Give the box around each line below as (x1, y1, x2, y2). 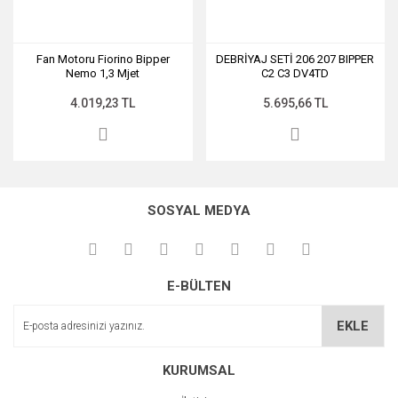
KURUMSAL (163, 362, 235, 378)
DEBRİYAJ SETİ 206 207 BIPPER (216, 52, 375, 66)
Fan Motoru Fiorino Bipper (36, 52, 170, 66)
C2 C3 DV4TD (261, 66, 330, 80)
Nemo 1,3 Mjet (66, 66, 140, 80)
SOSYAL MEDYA (147, 202, 251, 219)
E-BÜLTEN (167, 277, 231, 294)
